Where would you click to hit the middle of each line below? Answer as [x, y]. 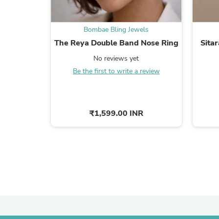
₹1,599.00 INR [116, 113]
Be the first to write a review [116, 71]
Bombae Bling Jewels [116, 29]
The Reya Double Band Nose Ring [116, 43]
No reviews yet [116, 58]
